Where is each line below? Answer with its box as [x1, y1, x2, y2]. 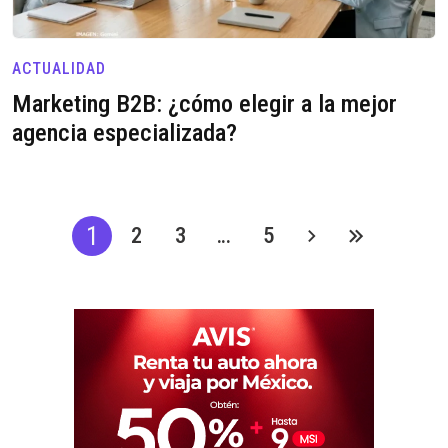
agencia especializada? [12, 118, 237, 148]
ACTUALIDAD [12, 59, 106, 79]
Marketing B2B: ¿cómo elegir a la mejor [12, 89, 397, 119]
